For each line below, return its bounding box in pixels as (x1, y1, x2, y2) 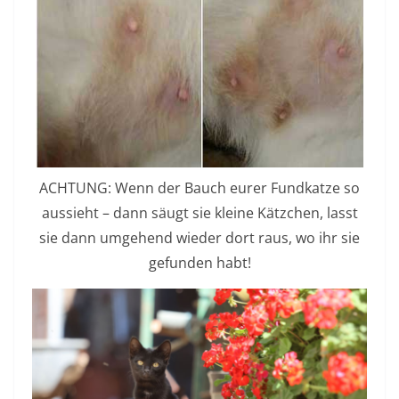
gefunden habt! (148, 252, 251, 273)
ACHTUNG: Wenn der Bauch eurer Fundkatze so (39, 177, 360, 198)
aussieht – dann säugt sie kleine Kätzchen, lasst (41, 202, 358, 223)
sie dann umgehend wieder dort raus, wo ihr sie (39, 227, 360, 248)
